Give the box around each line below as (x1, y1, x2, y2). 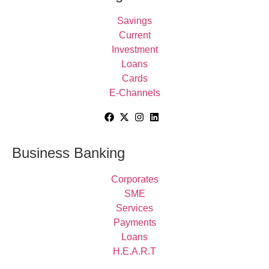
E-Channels (109, 88, 160, 98)
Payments (113, 217, 156, 228)
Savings (117, 16, 152, 26)
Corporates (110, 174, 159, 185)
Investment (111, 44, 158, 55)
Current (118, 30, 151, 41)
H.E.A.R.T (113, 246, 156, 257)
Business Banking (12, 145, 125, 162)
